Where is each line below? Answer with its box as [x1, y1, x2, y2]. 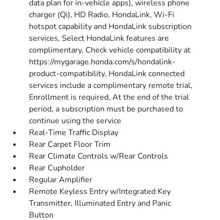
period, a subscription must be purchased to [29, 104, 184, 114]
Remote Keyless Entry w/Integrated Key [29, 186, 171, 197]
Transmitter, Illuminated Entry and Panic [29, 198, 171, 209]
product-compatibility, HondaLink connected [29, 68, 185, 79]
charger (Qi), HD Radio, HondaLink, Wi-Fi [29, 9, 175, 20]
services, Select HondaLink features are [29, 33, 169, 44]
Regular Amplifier [29, 174, 93, 185]
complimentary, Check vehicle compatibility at [29, 45, 191, 55]
